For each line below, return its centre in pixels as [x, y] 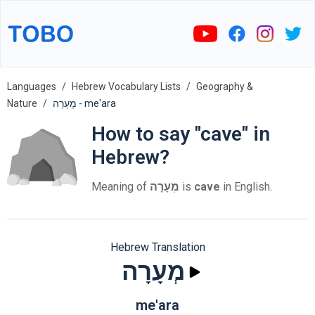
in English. [246, 187]
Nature [22, 103]
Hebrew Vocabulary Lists [126, 86]
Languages [32, 86]
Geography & [225, 86]
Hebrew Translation [157, 247]
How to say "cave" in [181, 134]
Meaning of [121, 187]
